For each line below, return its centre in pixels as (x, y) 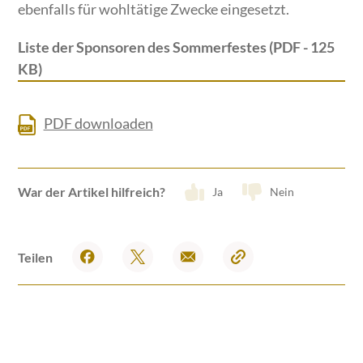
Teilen (36, 257)
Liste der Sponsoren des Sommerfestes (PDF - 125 (177, 47)
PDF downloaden (98, 124)
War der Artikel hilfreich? (92, 192)
